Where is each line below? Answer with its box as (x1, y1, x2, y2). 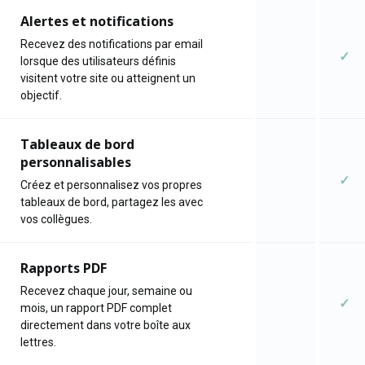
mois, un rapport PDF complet (20, 301, 172, 314)
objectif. (20, 89, 62, 102)
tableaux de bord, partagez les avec (20, 196, 203, 209)
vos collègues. (20, 213, 92, 226)
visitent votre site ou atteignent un (20, 72, 196, 85)
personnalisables (20, 153, 131, 171)
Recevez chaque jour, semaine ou (20, 284, 192, 297)
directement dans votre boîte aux (20, 319, 191, 332)
